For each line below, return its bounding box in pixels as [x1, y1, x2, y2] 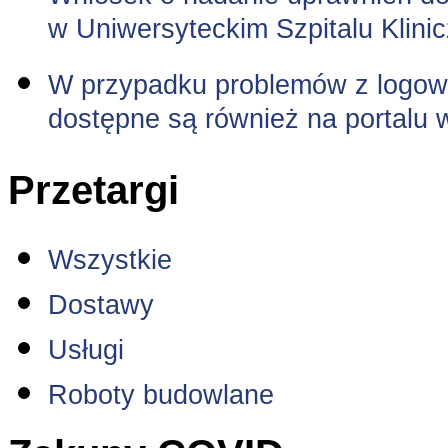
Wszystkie [48, 244, 172, 275]
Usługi [48, 334, 124, 365]
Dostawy [48, 289, 154, 320]
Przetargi [8, 167, 179, 214]
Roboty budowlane [48, 379, 274, 410]
